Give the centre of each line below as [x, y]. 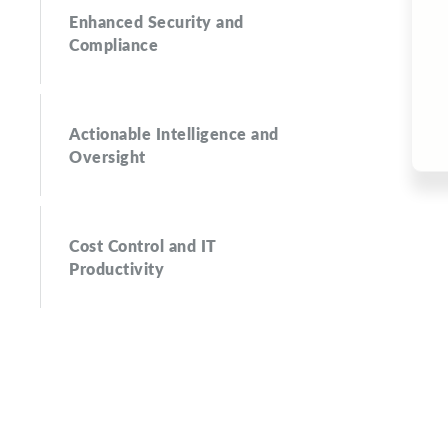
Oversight [107, 156]
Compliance [113, 44]
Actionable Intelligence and [174, 133]
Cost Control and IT [143, 245]
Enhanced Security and [156, 21]
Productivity [116, 268]
